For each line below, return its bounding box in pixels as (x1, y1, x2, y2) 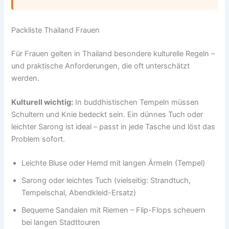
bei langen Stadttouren (21, 218, 101, 227)
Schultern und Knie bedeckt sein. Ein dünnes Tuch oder (11, 109, 203, 119)
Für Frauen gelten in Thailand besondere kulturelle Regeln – (11, 49, 215, 58)
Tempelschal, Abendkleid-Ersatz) (21, 188, 136, 198)
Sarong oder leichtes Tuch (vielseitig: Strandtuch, (21, 176, 191, 186)
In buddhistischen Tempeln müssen (73, 97, 199, 107)
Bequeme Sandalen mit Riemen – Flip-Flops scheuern (21, 205, 206, 215)
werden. (11, 73, 40, 83)
